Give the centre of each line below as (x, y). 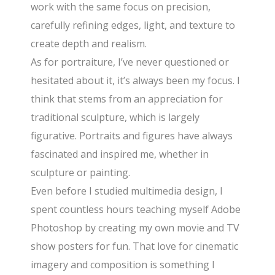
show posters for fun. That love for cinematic (135, 246)
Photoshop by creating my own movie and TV (135, 227)
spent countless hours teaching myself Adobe (136, 209)
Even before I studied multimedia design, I (127, 191)
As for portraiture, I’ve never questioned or (130, 62)
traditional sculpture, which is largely (115, 117)
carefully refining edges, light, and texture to (133, 25)
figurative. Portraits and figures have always (132, 135)
